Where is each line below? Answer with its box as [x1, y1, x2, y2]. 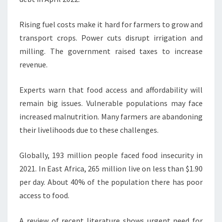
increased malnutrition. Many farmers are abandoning [19, 111, 203, 122]
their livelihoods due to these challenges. [19, 125, 159, 135]
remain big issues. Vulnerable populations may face [19, 98, 203, 109]
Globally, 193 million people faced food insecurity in [19, 150, 203, 161]
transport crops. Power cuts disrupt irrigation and [19, 33, 203, 43]
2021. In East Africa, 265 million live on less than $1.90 [19, 164, 203, 174]
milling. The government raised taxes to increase [19, 46, 203, 56]
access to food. [19, 190, 69, 201]
